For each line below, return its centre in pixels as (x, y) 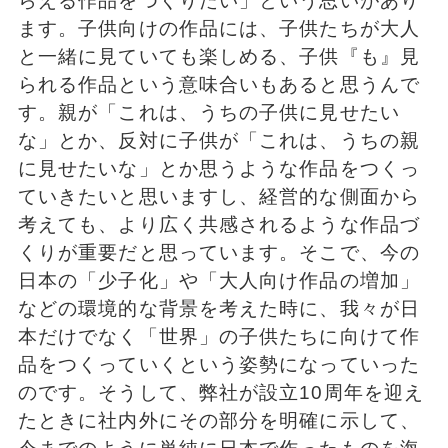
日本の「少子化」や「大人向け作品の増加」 (218, 280)
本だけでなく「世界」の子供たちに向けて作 (218, 336)
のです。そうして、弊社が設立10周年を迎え (221, 392)
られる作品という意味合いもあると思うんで (218, 84)
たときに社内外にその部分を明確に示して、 (218, 420)
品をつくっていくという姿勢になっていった (218, 364)
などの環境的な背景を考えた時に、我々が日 (218, 308)
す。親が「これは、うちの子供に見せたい (208, 112)
